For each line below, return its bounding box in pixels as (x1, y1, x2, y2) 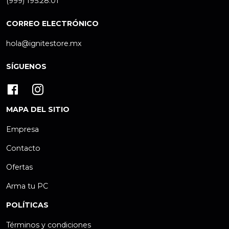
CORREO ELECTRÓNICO (6, 19, 99, 29)
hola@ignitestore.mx (6, 39, 82, 49)
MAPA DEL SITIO (6, 105, 70, 114)
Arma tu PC (6, 181, 48, 191)
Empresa (6, 125, 39, 134)
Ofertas (6, 163, 33, 172)
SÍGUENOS (6, 62, 47, 72)
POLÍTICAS (6, 200, 49, 210)
